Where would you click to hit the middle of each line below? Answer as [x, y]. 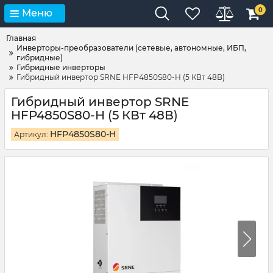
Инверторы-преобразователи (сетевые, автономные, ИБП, [131, 48]
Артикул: [32, 134]
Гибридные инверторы [61, 67]
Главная [21, 38]
